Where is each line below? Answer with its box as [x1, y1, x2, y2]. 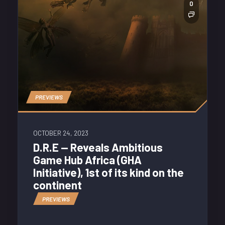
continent [33, 178, 82, 191]
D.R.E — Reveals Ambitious [33, 140, 163, 154]
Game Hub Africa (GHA [33, 153, 142, 166]
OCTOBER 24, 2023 [33, 129, 88, 138]
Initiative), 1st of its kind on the [33, 165, 184, 179]
